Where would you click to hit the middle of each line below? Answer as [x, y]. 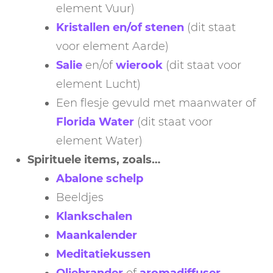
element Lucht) [98, 84]
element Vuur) [95, 9]
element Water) [99, 141]
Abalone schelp [100, 179]
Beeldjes [80, 198]
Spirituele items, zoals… [94, 160]
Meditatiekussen [103, 254]
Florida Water [95, 122]
